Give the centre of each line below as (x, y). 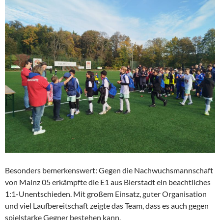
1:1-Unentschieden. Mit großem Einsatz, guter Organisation (106, 194)
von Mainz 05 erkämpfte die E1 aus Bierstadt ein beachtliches (108, 182)
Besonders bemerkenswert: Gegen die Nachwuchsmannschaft (109, 170)
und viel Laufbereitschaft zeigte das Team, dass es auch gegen (107, 206)
